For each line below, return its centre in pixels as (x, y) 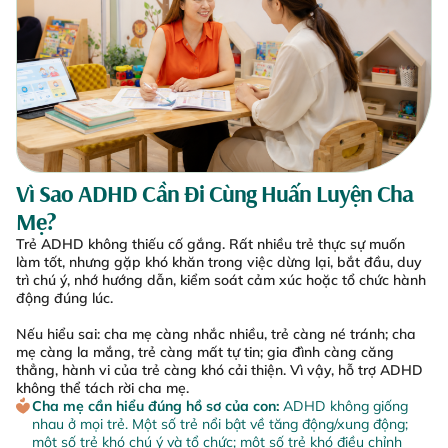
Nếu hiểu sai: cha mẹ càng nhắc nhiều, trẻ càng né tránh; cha (216, 334)
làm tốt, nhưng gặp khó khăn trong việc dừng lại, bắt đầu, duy (219, 262)
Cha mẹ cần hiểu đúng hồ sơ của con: (157, 406)
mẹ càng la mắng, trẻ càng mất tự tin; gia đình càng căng (205, 352)
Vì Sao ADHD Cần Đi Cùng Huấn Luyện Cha (215, 193)
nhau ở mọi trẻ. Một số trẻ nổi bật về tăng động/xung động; (219, 424)
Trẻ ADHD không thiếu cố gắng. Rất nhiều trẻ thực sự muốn (210, 244)
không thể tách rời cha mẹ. (102, 388)
